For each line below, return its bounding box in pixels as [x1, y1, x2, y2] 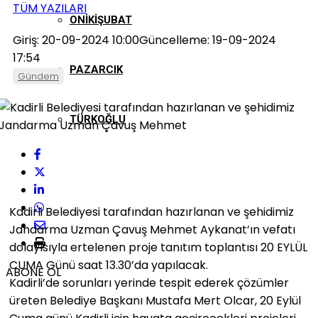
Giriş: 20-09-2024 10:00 [13, 32, 139, 48]
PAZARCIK [70, 63, 123, 76]
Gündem [18, 70, 59, 83]
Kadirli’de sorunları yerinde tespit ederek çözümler [9, 275, 289, 291]
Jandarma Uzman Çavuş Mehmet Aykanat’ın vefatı [9, 221, 295, 238]
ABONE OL [6, 264, 61, 280]
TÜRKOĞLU [70, 113, 126, 126]
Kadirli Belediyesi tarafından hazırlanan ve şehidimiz [9, 204, 294, 220]
